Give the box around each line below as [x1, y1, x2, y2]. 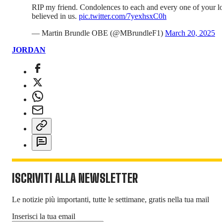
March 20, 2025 [165, 28, 215, 37]
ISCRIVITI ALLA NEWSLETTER [12, 171, 138, 186]
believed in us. [32, 11, 79, 20]
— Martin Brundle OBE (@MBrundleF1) [32, 28, 165, 37]
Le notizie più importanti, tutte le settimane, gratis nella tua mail [12, 195, 209, 204]
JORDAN [12, 45, 46, 54]
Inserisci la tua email [12, 212, 75, 221]
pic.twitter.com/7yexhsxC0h [79, 11, 166, 20]
